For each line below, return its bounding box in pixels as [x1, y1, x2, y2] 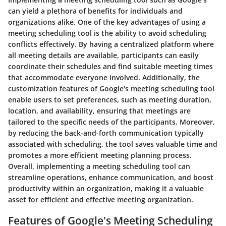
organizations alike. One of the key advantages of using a [8, 17, 206, 27]
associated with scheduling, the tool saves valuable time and [8, 139, 217, 149]
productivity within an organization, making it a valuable [8, 183, 204, 193]
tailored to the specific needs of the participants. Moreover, [8, 117, 215, 127]
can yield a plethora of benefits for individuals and [8, 6, 183, 16]
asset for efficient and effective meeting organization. [8, 194, 193, 204]
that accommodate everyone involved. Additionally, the [8, 72, 200, 82]
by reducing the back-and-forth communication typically [8, 128, 204, 138]
